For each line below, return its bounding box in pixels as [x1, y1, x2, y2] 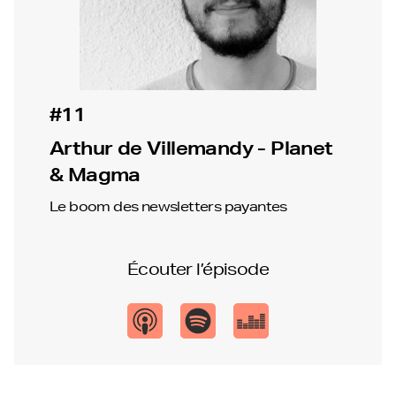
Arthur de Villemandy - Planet [49, 136, 333, 159]
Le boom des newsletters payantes [49, 197, 287, 215]
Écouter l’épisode [126, 258, 270, 278]
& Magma [49, 163, 141, 186]
